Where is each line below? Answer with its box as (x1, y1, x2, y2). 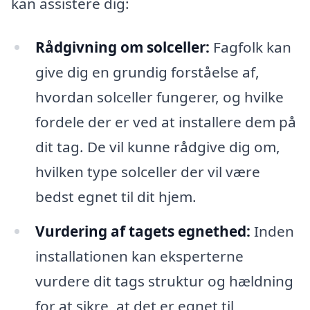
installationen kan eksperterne (35, 246, 244, 266)
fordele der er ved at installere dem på (35, 112, 296, 132)
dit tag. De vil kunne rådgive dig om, (35, 137, 280, 157)
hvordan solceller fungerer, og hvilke (35, 87, 284, 107)
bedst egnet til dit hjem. (35, 187, 197, 207)
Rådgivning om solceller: (35, 37, 210, 57)
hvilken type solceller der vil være (35, 162, 260, 182)
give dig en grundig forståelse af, (35, 62, 259, 82)
